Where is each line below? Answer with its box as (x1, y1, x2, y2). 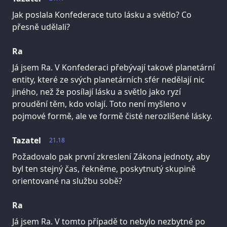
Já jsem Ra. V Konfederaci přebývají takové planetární (12, 61, 215, 73)
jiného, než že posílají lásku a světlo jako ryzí (12, 86, 181, 97)
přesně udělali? (12, 21, 70, 32)
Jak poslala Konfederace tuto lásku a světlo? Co (12, 9, 192, 20)
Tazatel (12, 134, 41, 146)
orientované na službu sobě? (12, 175, 122, 186)
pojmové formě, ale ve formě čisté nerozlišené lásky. (12, 110, 212, 122)
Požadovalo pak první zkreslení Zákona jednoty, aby (12, 150, 210, 162)
